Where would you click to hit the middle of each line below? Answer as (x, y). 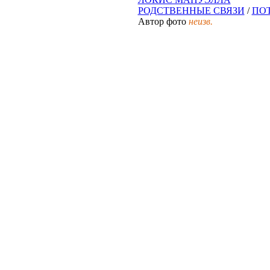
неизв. (200, 21)
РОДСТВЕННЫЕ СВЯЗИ (191, 11)
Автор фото (163, 21)
